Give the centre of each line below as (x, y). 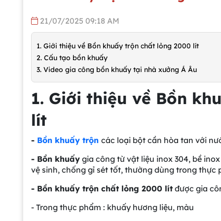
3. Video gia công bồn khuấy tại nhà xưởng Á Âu (117, 69)
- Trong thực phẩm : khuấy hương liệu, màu (112, 207)
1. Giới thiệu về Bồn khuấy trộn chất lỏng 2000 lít (118, 46)
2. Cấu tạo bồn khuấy (72, 57)
